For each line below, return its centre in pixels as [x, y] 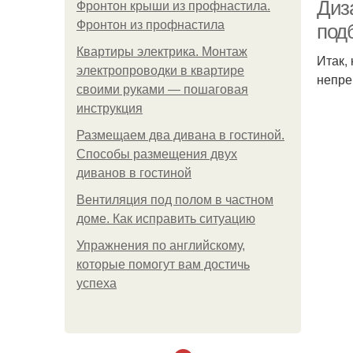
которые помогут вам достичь [163, 264]
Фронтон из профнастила [150, 25]
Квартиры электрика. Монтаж [162, 52]
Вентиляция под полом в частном [175, 200]
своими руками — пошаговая [162, 89]
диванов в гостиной [134, 173]
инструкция [110, 108]
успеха [97, 283]
